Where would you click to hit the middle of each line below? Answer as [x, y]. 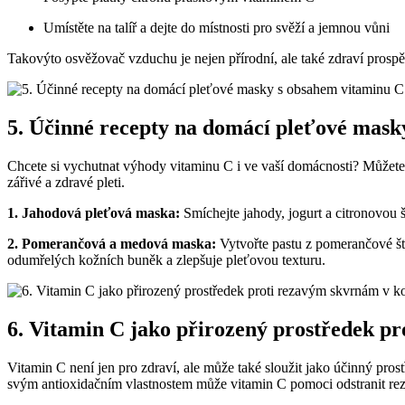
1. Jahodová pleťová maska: [94, 212]
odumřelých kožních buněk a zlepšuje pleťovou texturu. [166, 259]
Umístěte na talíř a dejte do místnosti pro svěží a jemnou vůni [217, 28]
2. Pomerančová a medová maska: [112, 243]
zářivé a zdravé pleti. [66, 182]
